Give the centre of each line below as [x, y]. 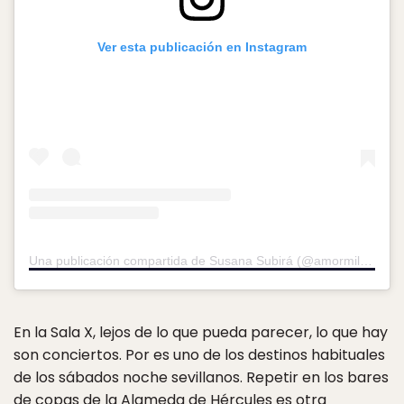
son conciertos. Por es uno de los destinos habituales [199, 354]
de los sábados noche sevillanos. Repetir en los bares [201, 377]
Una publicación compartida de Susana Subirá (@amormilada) [366, 260]
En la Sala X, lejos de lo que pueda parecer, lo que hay [201, 332]
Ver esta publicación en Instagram [202, 47]
